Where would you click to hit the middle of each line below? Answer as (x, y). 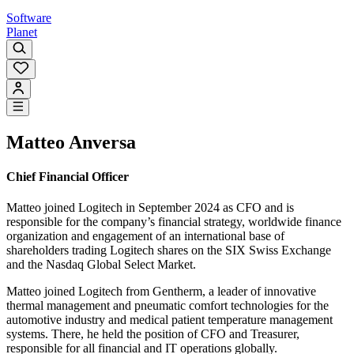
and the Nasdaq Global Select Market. (101, 265)
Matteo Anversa (71, 142)
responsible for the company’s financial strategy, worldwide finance (174, 222)
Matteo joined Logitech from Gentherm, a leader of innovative (161, 292)
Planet (22, 32)
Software (29, 17)
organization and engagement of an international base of (145, 236)
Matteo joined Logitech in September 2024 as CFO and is (150, 208)
